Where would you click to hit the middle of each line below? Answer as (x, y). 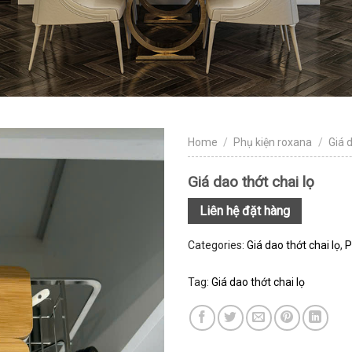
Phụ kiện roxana (273, 142)
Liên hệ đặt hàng (245, 211)
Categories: (217, 245)
